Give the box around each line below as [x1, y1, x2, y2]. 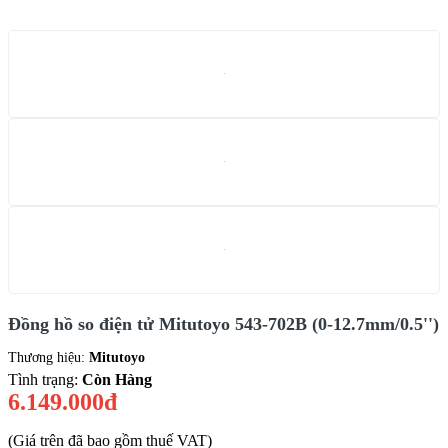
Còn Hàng [82, 370, 152, 388]
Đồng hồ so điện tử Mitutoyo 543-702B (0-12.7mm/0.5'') [8, 313, 439, 334]
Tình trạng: [8, 370, 82, 388]
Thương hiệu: [8, 349, 89, 365]
